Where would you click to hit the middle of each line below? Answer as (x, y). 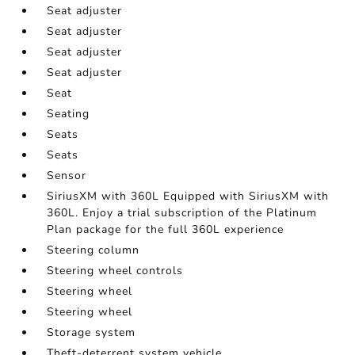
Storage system (92, 332)
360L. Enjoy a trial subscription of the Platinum (182, 213)
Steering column (94, 250)
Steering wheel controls (115, 271)
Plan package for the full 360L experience (166, 229)
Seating (69, 114)
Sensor (67, 176)
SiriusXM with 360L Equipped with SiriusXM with (188, 196)
